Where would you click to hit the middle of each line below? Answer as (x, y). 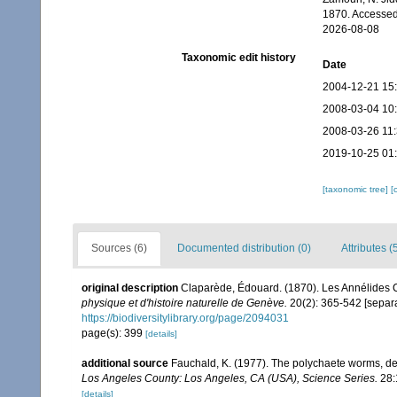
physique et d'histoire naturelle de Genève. (184, 303)
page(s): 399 (113, 333)
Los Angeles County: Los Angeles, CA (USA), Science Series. (230, 378)
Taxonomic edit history (238, 58)
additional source (125, 363)
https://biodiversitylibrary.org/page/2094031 (185, 318)
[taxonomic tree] (356, 189)
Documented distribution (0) (244, 248)
